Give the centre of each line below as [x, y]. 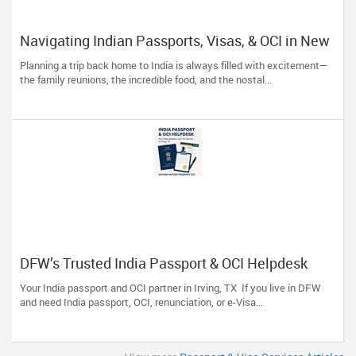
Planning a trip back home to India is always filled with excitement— [174, 65]
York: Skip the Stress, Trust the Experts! [144, 56]
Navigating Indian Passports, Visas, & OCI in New [175, 41]
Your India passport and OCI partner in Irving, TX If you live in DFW [170, 288]
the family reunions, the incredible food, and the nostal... [146, 79]
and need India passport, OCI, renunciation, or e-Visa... [141, 302]
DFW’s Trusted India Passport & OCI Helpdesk [164, 263]
